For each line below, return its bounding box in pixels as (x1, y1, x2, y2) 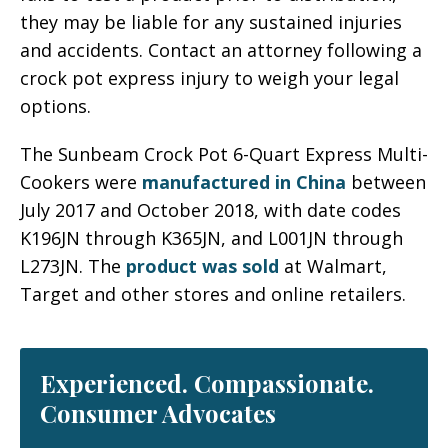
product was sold (126, 253, 279, 278)
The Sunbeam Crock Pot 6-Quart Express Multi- (20, 141, 428, 166)
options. (20, 93, 91, 118)
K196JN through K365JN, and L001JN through (20, 225, 403, 250)
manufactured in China (142, 169, 351, 194)
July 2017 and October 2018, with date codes (20, 197, 401, 222)
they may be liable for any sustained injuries (20, 9, 402, 34)
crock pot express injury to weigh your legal (20, 65, 399, 90)
